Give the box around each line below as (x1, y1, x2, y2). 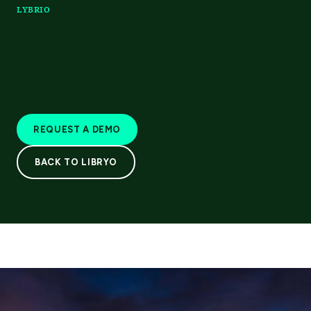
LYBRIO (17, 6, 51, 14)
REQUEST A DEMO (33, 124, 121, 135)
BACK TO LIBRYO (35, 156, 118, 167)
